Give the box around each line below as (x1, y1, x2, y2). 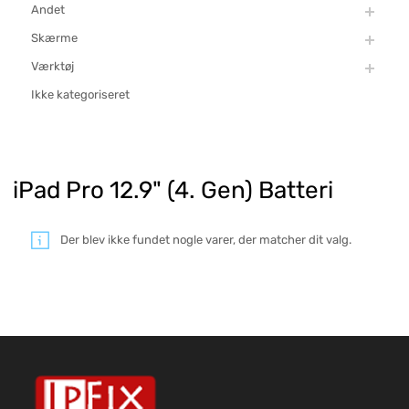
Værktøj (31, 58, 74, 73)
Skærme (31, 30, 78, 45)
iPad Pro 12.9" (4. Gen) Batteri (13, 176, 333, 204)
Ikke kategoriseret (31, 87, 130, 101)
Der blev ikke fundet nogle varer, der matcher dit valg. (60, 233, 352, 247)
